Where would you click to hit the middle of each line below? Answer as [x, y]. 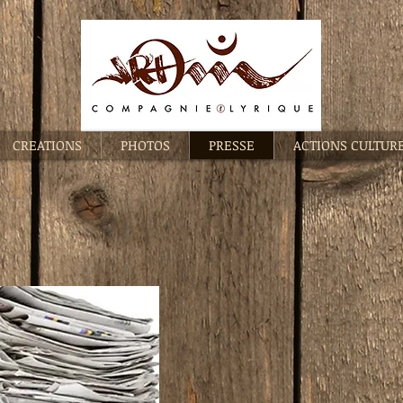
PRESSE [232, 145]
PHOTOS [145, 145]
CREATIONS [47, 145]
